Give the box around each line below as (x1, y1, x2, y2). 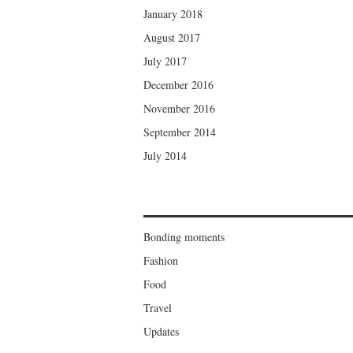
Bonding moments (143, 229, 225, 245)
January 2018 (143, 6, 203, 22)
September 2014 (143, 124, 216, 140)
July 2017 (143, 54, 187, 69)
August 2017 (143, 30, 200, 46)
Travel (143, 300, 172, 316)
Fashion (143, 253, 178, 269)
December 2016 (143, 77, 214, 93)
